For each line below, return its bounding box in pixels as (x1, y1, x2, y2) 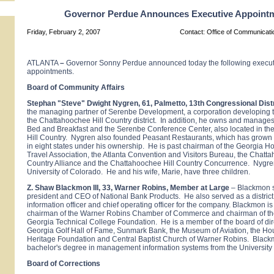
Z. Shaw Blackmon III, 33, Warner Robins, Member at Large (27, 183, 229, 192)
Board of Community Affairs (27, 83, 125, 92)
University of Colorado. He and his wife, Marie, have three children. (27, 167, 250, 176)
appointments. (27, 67, 74, 76)
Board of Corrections (27, 259, 100, 268)
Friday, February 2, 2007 (27, 28, 102, 35)
